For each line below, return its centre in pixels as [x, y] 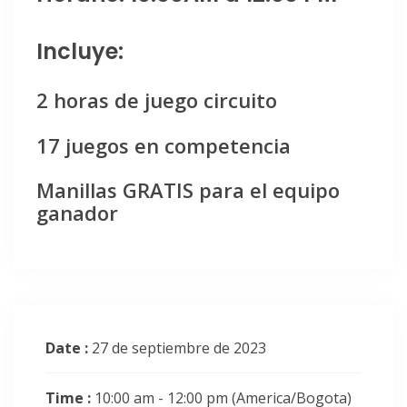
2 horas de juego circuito [157, 100]
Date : [69, 348]
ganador [77, 212]
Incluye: [80, 52]
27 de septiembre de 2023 [179, 348]
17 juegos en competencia [164, 145]
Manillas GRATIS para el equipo [188, 189]
